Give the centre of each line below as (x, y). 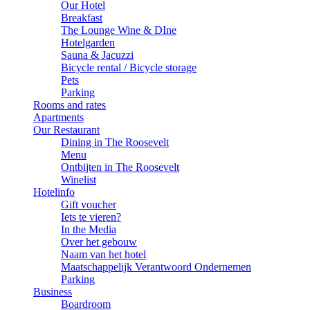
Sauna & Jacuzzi (97, 55)
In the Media (89, 229)
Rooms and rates (70, 104)
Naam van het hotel (103, 254)
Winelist (79, 179)
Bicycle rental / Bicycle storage (129, 67)
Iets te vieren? (91, 217)
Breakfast (82, 17)
